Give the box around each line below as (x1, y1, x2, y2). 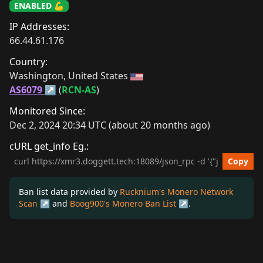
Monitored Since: (9, 104, 85, 117)
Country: (9, 55, 48, 68)
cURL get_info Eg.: (9, 140, 89, 153)
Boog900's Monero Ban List (70, 198, 176, 209)
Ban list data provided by (19, 186, 120, 197)
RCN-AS (62, 83, 96, 96)
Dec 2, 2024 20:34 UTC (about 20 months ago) (9, 119, 210, 131)
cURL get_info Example (9, 153, 110, 166)
